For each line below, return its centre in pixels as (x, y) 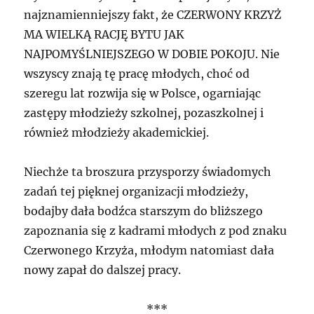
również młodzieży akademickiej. (117, 133)
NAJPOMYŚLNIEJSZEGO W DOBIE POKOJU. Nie (152, 54)
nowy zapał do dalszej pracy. (103, 270)
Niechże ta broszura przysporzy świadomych (148, 172)
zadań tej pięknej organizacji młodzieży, (136, 192)
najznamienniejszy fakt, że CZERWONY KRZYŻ (153, 15)
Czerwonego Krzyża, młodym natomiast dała (149, 251)
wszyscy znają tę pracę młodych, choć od (137, 74)
